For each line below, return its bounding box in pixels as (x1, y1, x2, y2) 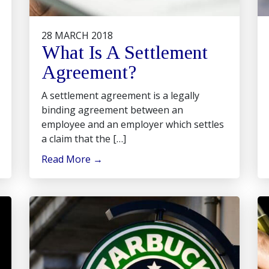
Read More (41, 153, 93, 166)
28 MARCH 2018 (41, 29, 113, 42)
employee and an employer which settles (41, 118, 224, 131)
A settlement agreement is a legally (41, 89, 199, 102)
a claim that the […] (41, 132, 126, 145)
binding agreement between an (41, 103, 183, 116)
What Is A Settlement (41, 41, 208, 63)
